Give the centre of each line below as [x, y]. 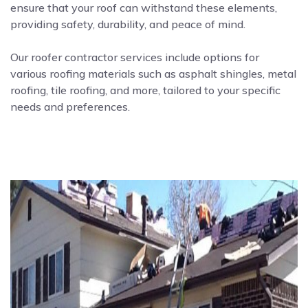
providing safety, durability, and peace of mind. [128, 24]
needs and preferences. [70, 106]
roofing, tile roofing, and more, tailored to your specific [145, 90]
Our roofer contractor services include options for [135, 57]
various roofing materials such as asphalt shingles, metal [153, 73]
